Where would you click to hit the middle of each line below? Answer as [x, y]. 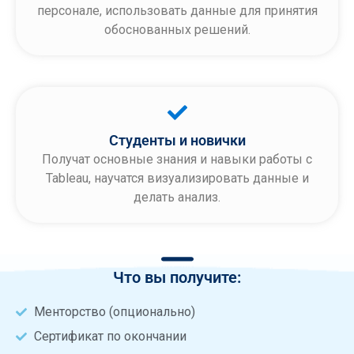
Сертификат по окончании [110, 336]
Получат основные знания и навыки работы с [177, 159]
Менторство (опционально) [114, 311]
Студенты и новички [177, 140]
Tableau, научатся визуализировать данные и [177, 178]
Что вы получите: [177, 277]
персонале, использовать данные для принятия [177, 10]
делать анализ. [177, 197]
